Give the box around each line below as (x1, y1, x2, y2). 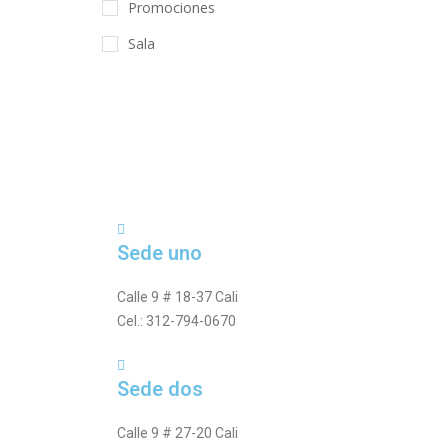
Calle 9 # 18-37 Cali (117, 289, 238, 305)
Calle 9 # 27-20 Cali (117, 425, 238, 441)
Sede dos (117, 377, 203, 401)
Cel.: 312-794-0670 (117, 313, 236, 329)
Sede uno (117, 241, 202, 265)
